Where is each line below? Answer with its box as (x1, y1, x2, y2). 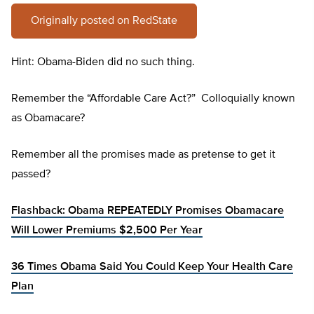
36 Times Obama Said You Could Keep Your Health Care (11, 261, 293, 273)
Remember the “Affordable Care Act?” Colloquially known (11, 93, 295, 105)
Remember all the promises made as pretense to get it (11, 149, 275, 161)
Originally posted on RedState (31, 15, 177, 27)
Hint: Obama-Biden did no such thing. (11, 57, 195, 69)
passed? (11, 169, 50, 181)
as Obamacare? (11, 113, 85, 125)
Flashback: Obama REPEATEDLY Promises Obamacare (11, 205, 284, 217)
